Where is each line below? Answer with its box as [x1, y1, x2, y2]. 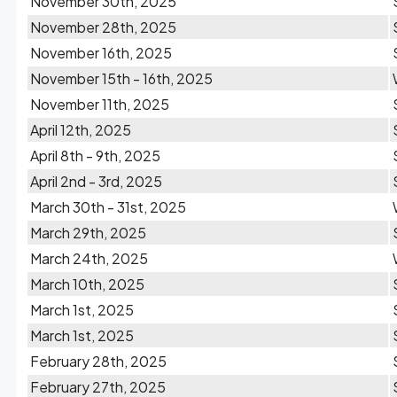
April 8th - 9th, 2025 [30, 146, 160, 165]
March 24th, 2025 [30, 249, 148, 268]
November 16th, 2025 [30, 43, 172, 62]
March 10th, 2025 [30, 275, 144, 293]
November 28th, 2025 [30, 18, 176, 36]
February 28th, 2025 [30, 352, 167, 370]
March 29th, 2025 [30, 223, 146, 242]
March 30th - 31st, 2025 [30, 198, 186, 216]
